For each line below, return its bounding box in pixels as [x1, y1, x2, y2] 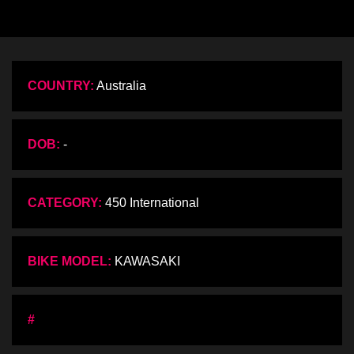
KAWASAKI [111, 254, 180, 269]
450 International [102, 196, 199, 210]
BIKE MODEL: [28, 254, 111, 269]
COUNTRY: [28, 79, 94, 93]
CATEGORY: [28, 196, 102, 210]
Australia [94, 79, 146, 93]
